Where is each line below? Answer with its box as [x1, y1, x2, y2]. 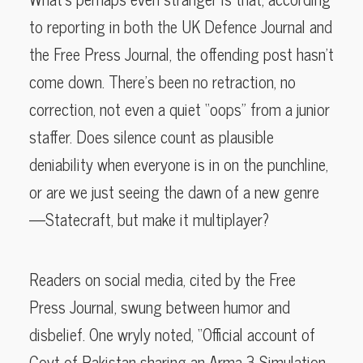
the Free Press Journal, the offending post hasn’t [29, 40, 334, 67]
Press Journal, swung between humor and [29, 293, 290, 320]
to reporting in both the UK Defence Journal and [29, 12, 332, 40]
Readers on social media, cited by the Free [29, 265, 296, 293]
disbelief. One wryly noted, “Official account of [29, 320, 315, 348]
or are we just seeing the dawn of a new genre [29, 177, 319, 205]
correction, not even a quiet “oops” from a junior [29, 95, 330, 122]
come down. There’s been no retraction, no [29, 67, 296, 95]
